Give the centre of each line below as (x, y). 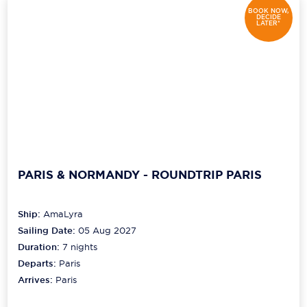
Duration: (40, 247)
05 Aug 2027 (108, 230)
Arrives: (37, 280)
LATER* (269, 24)
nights (83, 246)
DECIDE (268, 17)
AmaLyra (63, 213)
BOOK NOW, (269, 11)
